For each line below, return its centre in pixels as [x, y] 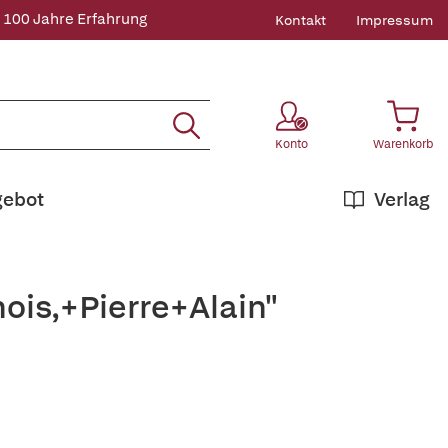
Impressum [394, 20]
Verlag [402, 199]
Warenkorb [403, 144]
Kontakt [300, 20]
